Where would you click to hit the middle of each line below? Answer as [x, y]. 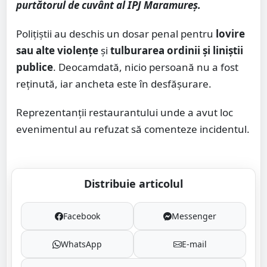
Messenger [194, 216]
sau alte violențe [57, 51]
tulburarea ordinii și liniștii [177, 51]
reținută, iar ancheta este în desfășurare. [114, 84]
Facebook [81, 216]
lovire [230, 34]
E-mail [194, 244]
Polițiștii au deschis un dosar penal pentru [116, 34]
